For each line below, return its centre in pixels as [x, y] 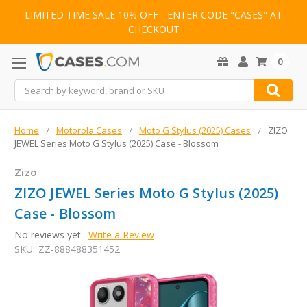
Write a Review [121, 235]
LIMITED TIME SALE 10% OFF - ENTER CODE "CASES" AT [153, 15]
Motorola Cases [89, 131]
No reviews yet [48, 235]
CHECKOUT [153, 29]
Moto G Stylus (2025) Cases [195, 131]
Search [29, 87]
